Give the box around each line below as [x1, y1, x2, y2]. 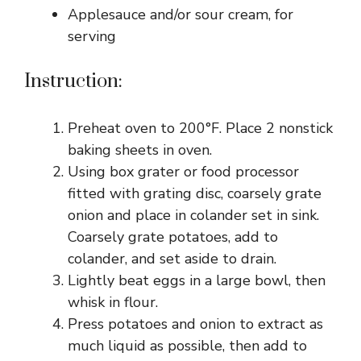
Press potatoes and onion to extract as [68, 314, 323, 334]
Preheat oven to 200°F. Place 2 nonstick [68, 118, 333, 138]
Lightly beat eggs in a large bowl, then [68, 271, 326, 290]
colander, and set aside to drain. [68, 249, 276, 268]
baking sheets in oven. [68, 140, 212, 160]
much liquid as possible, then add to [68, 336, 307, 355]
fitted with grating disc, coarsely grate [68, 184, 322, 203]
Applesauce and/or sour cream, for [68, 5, 293, 24]
